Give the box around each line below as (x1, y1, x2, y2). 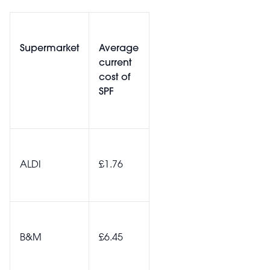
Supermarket (20, 44, 79, 54)
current (99, 58, 131, 68)
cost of (99, 73, 130, 83)
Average (99, 44, 139, 54)
